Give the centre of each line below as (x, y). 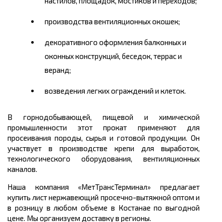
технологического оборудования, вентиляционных (104, 159)
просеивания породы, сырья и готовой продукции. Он (104, 138)
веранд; (58, 70)
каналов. (22, 169)
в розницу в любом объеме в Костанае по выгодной (104, 208)
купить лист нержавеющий (54, 197)
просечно (116, 197)
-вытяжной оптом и (166, 197)
